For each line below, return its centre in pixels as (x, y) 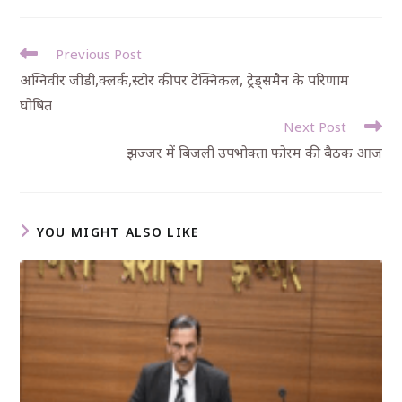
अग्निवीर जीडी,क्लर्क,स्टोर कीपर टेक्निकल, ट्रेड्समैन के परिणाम (185, 80)
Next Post (315, 127)
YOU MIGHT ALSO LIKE (118, 232)
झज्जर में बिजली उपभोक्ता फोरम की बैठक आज (254, 153)
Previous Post (99, 54)
